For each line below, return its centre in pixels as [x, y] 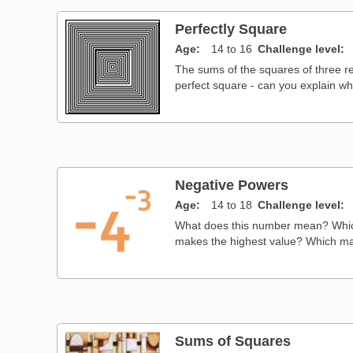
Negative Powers [232, 184]
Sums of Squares [233, 340]
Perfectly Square [231, 28]
